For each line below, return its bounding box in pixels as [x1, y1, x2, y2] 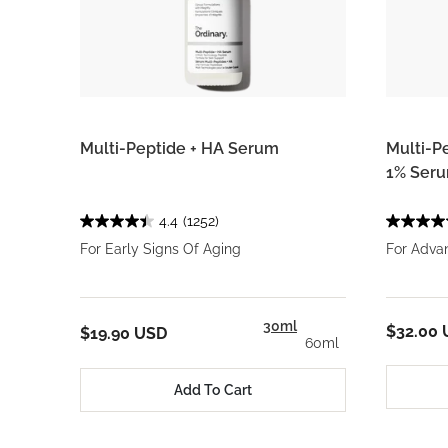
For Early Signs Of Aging [80, 241, 241, 258]
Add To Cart [174, 381, 252, 398]
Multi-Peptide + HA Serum [80, 139, 279, 159]
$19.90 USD [80, 323, 167, 343]
